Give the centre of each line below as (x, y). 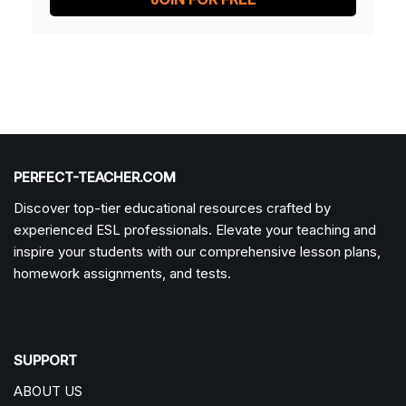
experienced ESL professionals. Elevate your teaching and (195, 230)
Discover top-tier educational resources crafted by (172, 208)
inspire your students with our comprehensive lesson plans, (197, 252)
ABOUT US (48, 391)
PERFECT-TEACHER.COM (95, 178)
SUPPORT (45, 361)
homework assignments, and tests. (122, 274)
